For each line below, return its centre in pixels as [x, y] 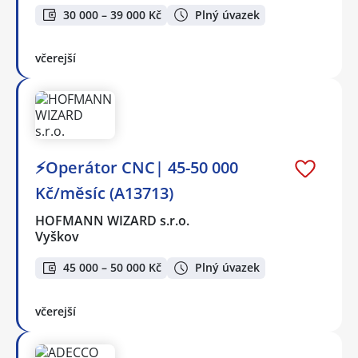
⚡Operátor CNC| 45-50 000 [137, 168]
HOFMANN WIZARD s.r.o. [113, 221]
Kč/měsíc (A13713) [104, 193]
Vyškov [57, 237]
